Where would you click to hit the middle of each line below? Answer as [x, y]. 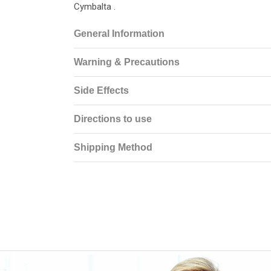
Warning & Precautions [127, 62]
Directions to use [113, 119]
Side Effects [101, 90]
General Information [119, 33]
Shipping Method [113, 147]
